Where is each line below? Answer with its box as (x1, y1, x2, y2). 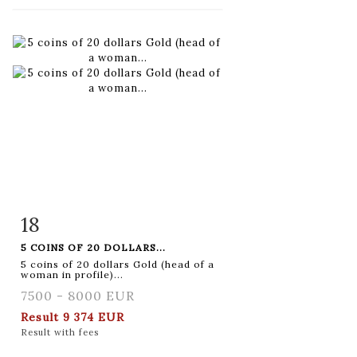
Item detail (37, 214, 104, 229)
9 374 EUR (63, 309, 124, 324)
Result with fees (21, 326, 99, 338)
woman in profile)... (21, 268, 124, 280)
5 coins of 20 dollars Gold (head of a (21, 257, 214, 270)
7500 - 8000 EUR (21, 287, 135, 304)
